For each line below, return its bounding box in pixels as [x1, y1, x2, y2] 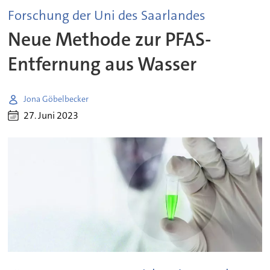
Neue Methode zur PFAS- [8, 27, 212, 52]
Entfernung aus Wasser [8, 52, 197, 77]
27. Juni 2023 [24, 109, 79, 122]
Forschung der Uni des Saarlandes [8, 7, 206, 25]
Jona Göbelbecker [24, 93, 89, 105]
